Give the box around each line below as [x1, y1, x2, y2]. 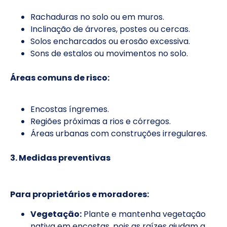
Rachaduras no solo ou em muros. [30, 11, 164, 23]
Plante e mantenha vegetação [82, 208, 206, 220]
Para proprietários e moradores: [10, 188, 149, 201]
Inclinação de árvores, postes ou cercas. [30, 23, 190, 35]
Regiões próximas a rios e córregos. [30, 116, 171, 128]
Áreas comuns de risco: [10, 71, 109, 84]
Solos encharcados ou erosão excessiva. [30, 35, 190, 47]
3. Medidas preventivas [10, 152, 110, 164]
